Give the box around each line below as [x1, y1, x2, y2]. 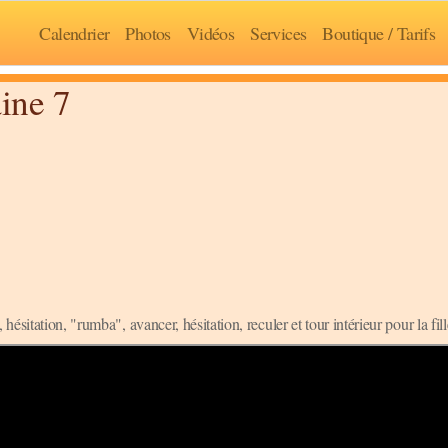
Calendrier [39, 20, 110, 45]
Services [250, 20, 307, 45]
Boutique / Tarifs [322, 20, 436, 45]
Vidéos [186, 20, 235, 45]
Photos [125, 20, 171, 45]
